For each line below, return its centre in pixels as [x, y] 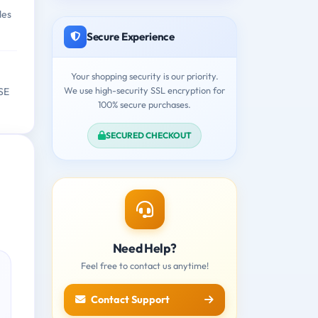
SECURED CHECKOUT [148, 135]
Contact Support [130, 299]
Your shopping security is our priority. [144, 76]
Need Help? [144, 248]
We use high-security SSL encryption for [144, 90]
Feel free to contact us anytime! [144, 265]
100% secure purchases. [144, 104]
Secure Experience [131, 36]
